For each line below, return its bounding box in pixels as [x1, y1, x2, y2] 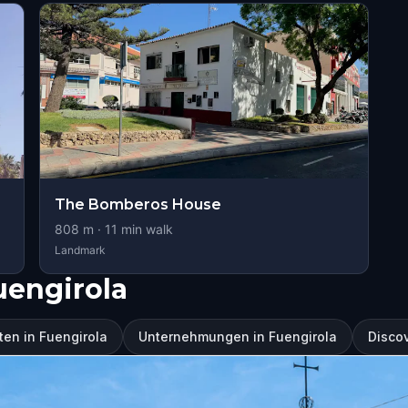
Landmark [54, 243, 106, 257]
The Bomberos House [54, 196, 221, 213]
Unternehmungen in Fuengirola [138, 329, 337, 344]
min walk [117, 221, 173, 237]
